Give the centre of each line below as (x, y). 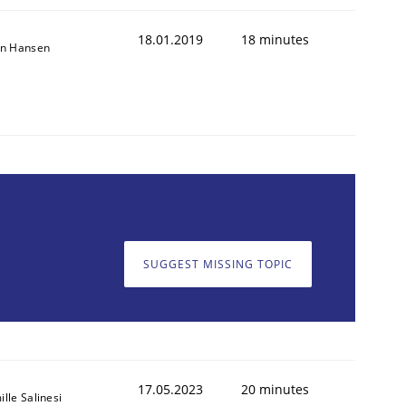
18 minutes (275, 39)
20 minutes (275, 389)
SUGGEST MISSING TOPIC (218, 265)
